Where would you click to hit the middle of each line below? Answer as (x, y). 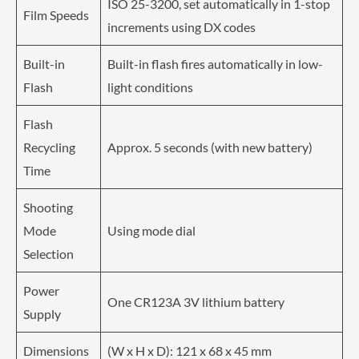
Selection (48, 253)
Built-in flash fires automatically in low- (215, 63)
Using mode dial (151, 230)
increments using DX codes (182, 26)
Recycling (49, 147)
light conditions (150, 87)
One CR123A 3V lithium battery (196, 301)
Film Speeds (56, 14)
